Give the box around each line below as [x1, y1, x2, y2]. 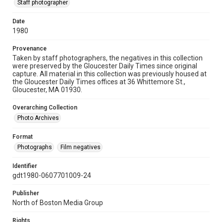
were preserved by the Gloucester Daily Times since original [12, 62, 197, 70]
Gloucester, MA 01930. [12, 86, 82, 94]
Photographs [17, 144, 52, 151]
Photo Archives [17, 114, 59, 121]
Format [12, 133, 33, 140]
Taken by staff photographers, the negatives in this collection [12, 54, 203, 62]
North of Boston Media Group [12, 199, 103, 207]
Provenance [12, 45, 47, 52]
